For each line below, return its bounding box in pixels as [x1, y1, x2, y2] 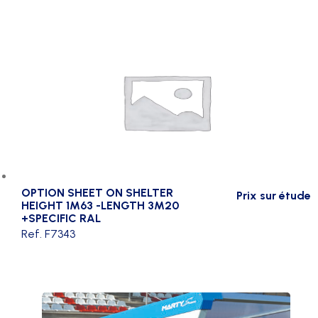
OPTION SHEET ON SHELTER [21, 185, 173, 199]
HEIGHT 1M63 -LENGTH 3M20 [21, 198, 179, 212]
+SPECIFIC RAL [21, 211, 101, 225]
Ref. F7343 [21, 226, 75, 241]
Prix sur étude [236, 188, 311, 202]
